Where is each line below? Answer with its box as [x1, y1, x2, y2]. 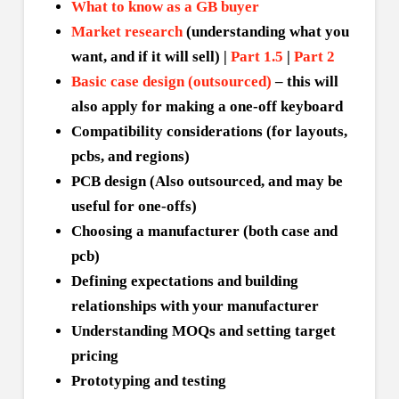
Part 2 [293, 47, 335, 65]
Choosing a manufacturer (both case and [70, 222, 338, 240]
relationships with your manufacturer [70, 297, 319, 314]
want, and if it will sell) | [70, 47, 231, 65]
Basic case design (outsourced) [70, 72, 272, 90]
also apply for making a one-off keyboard [70, 97, 343, 115]
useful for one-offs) [70, 197, 197, 215]
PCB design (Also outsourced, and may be [70, 172, 343, 190]
